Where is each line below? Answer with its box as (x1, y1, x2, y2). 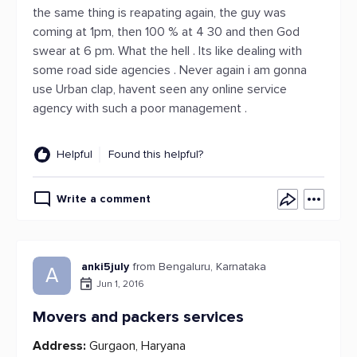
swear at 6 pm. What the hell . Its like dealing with (33, 43, 302, 59)
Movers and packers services (33, 308, 244, 327)
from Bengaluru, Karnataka (133, 260, 266, 273)
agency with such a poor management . (33, 100, 247, 116)
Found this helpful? (108, 147, 203, 161)
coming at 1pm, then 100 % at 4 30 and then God (33, 24, 300, 40)
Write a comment (57, 192, 151, 206)
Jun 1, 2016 (96, 277, 144, 290)
